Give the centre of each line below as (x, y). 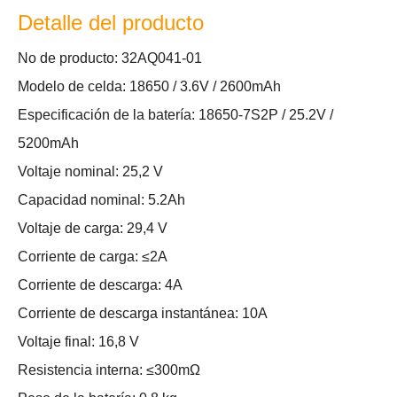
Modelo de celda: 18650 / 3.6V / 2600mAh (149, 86)
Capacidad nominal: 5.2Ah (101, 200)
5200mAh (48, 143)
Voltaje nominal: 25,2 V (90, 171)
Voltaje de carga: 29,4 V (93, 228)
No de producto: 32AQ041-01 (110, 58)
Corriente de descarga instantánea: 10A (143, 313)
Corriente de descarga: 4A (100, 285)
